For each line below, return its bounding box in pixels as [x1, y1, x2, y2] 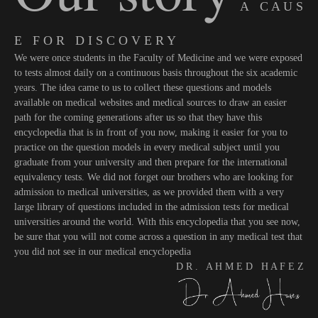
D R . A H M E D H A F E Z [176, 261, 304, 273]
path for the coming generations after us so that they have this [14, 112, 262, 124]
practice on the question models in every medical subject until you [14, 142, 280, 153]
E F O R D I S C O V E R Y [14, 33, 176, 48]
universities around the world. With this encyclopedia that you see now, [14, 216, 300, 228]
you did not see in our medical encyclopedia [14, 246, 191, 258]
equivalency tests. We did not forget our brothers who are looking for [14, 172, 293, 183]
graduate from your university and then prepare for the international [14, 157, 287, 168]
